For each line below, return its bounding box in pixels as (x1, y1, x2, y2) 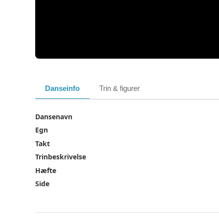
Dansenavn (35, 112, 72, 122)
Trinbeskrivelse (35, 152, 86, 162)
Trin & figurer (99, 84, 140, 93)
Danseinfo (45, 84, 80, 93)
